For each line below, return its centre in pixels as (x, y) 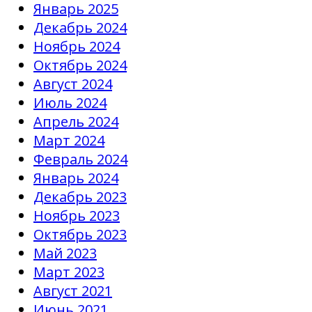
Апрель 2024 (76, 121)
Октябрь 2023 (80, 234)
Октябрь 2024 (80, 65)
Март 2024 (69, 140)
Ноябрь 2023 (77, 215)
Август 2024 (73, 84)
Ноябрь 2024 (77, 46)
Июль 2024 (70, 102)
